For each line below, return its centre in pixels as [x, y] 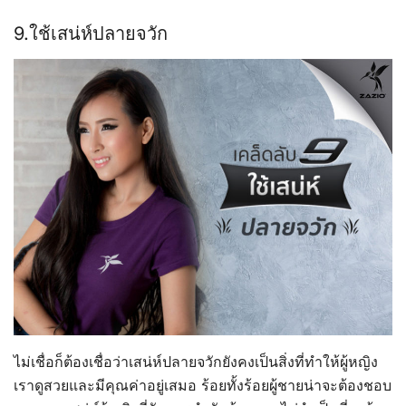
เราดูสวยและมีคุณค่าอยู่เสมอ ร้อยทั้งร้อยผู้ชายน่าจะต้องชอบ [203, 385]
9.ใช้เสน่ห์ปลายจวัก [91, 33]
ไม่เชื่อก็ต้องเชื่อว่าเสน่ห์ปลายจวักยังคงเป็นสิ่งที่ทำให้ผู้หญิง [196, 361]
